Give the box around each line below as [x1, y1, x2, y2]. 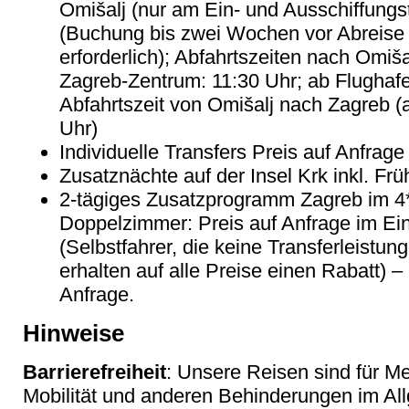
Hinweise [23, 319, 124, 347]
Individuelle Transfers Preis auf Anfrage [59, 140, 404, 163]
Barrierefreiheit [23, 360, 166, 383]
